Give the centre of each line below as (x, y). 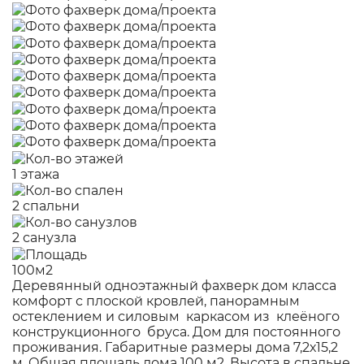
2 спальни (46, 206)
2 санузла (44, 238)
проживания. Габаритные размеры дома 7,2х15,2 (175, 347)
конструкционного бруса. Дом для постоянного (176, 331)
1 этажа (36, 174)
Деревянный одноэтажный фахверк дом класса (174, 285)
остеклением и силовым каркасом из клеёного (178, 316)
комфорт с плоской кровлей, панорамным (156, 301)
